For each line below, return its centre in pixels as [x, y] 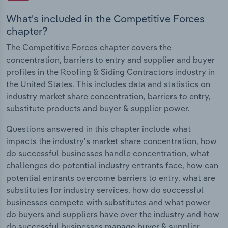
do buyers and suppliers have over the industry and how [113, 214]
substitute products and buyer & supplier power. [98, 108]
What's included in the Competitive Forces [105, 18]
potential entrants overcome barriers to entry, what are [111, 177]
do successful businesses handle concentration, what [108, 153]
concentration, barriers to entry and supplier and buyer [110, 59]
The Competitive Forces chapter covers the [89, 47]
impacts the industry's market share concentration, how [111, 141]
